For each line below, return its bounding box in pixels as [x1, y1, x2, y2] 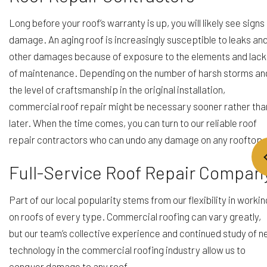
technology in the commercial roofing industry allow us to [9, 244, 246, 256]
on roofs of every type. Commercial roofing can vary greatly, [9, 210, 261, 223]
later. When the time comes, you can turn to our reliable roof [9, 117, 257, 129]
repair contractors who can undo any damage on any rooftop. [9, 133, 265, 146]
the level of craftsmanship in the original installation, [9, 83, 225, 96]
